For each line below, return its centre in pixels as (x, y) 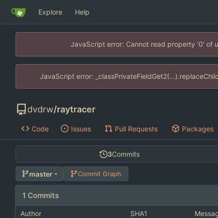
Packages (198, 128)
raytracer (76, 109)
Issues (81, 128)
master (41, 174)
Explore (50, 12)
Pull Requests (136, 128)
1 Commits (41, 196)
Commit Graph (100, 173)
